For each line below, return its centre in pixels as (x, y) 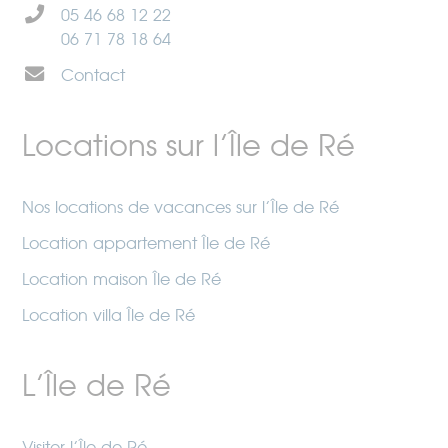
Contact (93, 76)
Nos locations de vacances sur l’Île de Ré (181, 207)
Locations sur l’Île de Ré (189, 146)
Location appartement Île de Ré (146, 243)
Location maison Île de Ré (122, 279)
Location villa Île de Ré (109, 315)
